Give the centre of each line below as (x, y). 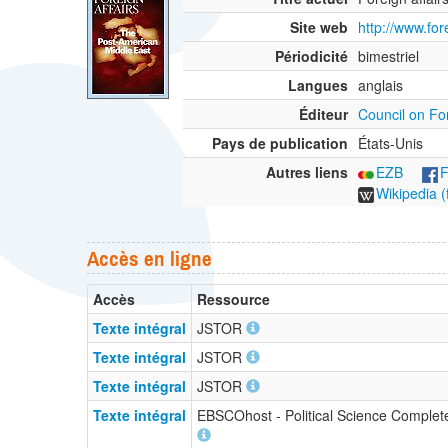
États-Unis (390, 143)
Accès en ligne (149, 258)
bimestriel (388, 56)
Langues (318, 85)
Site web (319, 27)
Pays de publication (280, 143)
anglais (380, 85)
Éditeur (323, 114)
